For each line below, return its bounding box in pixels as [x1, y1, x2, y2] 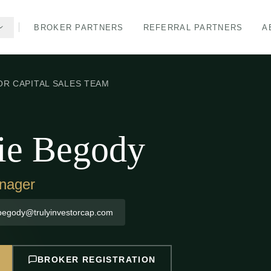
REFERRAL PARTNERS [143, 22, 243, 32]
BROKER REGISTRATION [38, 255, 156, 264]
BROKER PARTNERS [34, 22, 124, 32]
